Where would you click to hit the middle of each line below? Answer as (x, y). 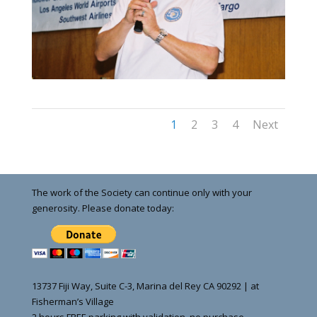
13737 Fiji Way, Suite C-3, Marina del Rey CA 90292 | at (145, 286)
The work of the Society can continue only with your (142, 193)
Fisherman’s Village (73, 302)
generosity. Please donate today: (103, 208)
